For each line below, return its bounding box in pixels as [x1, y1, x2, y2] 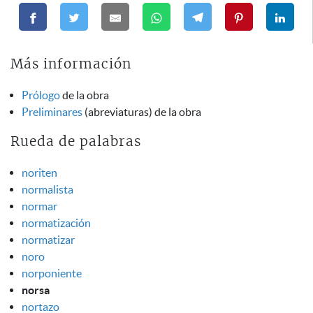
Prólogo [22, 89, 60, 102]
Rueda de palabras [10, 135, 141, 149]
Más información [10, 58, 131, 72]
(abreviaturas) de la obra [82, 105, 201, 119]
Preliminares [22, 105, 82, 119]
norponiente [22, 266, 82, 279]
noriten [22, 166, 57, 179]
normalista [22, 182, 73, 196]
